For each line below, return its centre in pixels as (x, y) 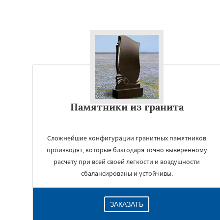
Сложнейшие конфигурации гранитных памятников (127, 138)
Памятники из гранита (127, 107)
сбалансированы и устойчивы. (127, 173)
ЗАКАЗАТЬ (127, 204)
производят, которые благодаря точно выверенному (127, 150)
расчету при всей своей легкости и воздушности (127, 162)
